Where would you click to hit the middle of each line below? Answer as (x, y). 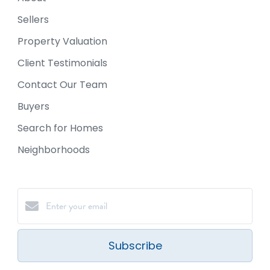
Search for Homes (60, 128)
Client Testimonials (62, 63)
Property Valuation (62, 41)
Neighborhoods (54, 149)
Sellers (33, 19)
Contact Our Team (62, 84)
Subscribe (135, 245)
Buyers (33, 106)
